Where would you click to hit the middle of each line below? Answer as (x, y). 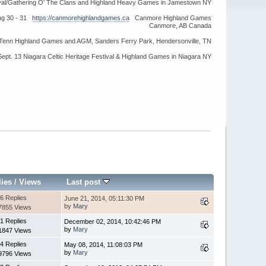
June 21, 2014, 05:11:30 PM (104, 198)
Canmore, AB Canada (180, 26)
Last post (85, 182)
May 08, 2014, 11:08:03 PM (104, 244)
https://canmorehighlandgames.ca (80, 18)
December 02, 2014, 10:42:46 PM (113, 221)
